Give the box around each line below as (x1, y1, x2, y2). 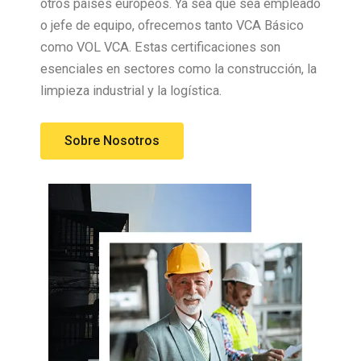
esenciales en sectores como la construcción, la (40, 60, 317, 77)
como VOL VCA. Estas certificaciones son (40, 39, 280, 55)
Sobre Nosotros (64, 132, 160, 148)
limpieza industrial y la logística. (40, 82, 222, 98)
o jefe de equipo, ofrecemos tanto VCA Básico (40, 17, 304, 33)
